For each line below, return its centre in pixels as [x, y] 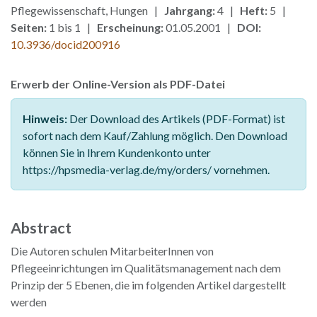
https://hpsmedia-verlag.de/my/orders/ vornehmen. [146, 170]
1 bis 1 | [72, 28]
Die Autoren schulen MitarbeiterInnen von [112, 251]
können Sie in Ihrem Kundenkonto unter [117, 153]
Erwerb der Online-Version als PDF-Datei [118, 84]
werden [29, 302]
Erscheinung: [130, 28]
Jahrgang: [190, 11]
